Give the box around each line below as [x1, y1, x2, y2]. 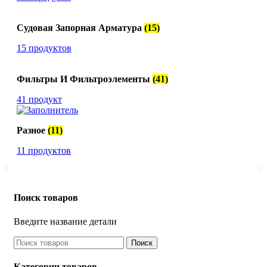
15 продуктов [17, 43, 72, 53]
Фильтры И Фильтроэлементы [17, 74, 153, 84]
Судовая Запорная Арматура [17, 23, 144, 33]
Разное [17, 125, 48, 135]
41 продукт [17, 94, 62, 104]
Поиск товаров [14, 193, 78, 203]
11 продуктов [17, 145, 71, 156]
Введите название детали [14, 216, 117, 226]
